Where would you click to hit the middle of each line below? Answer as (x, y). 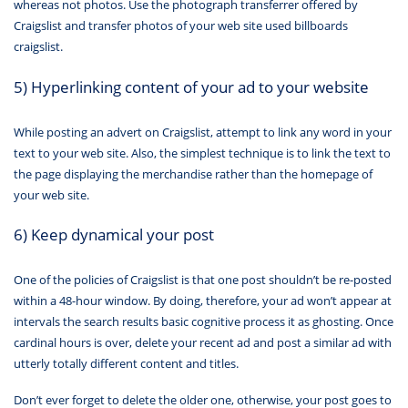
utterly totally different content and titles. (126, 363)
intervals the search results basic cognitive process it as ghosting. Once (204, 321)
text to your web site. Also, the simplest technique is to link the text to (202, 153)
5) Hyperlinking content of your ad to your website (191, 86)
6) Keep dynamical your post (114, 235)
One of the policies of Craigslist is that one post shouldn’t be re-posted (203, 279)
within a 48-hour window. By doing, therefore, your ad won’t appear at (203, 300)
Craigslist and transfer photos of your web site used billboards (181, 26)
